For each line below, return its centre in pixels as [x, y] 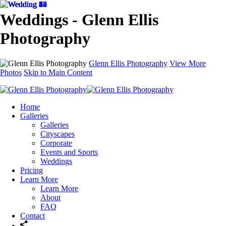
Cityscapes [58, 134]
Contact [33, 215]
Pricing [32, 170]
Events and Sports [69, 152]
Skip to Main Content [58, 72]
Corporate [56, 143]
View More [188, 63]
